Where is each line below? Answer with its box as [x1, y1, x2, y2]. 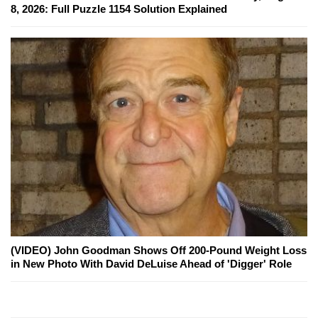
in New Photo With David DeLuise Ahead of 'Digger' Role [11, 258, 292, 270]
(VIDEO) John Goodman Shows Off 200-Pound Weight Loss [11, 244, 307, 257]
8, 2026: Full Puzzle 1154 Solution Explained [11, 3, 227, 16]
